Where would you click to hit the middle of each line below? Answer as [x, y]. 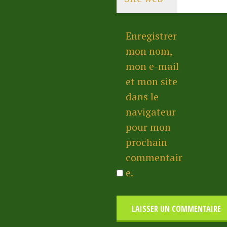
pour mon [148, 127]
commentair [154, 158]
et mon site [151, 82]
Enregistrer [151, 36]
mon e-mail [152, 66]
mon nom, [149, 51]
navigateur [150, 112]
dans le [142, 97]
